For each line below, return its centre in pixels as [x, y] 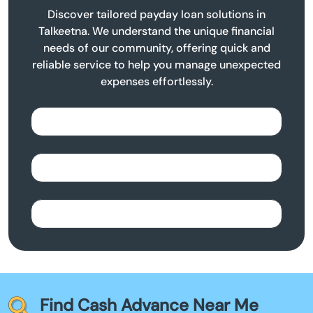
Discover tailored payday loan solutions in [156, 15]
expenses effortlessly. [156, 82]
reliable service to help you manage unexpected [156, 65]
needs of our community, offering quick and [156, 48]
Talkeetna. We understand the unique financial [156, 31]
